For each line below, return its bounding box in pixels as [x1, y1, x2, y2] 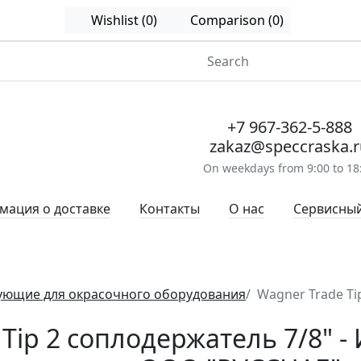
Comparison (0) [190, 11, 284, 29]
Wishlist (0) [91, 11, 157, 29]
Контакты [139, 200, 200, 218]
